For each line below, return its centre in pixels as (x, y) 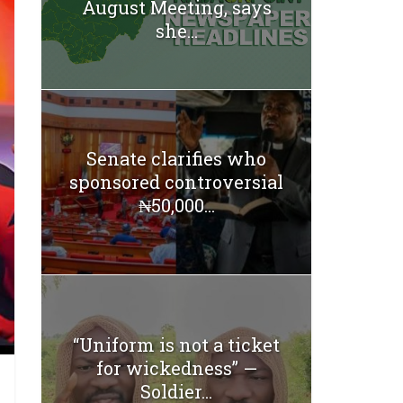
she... (176, 31)
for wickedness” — (176, 367)
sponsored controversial (176, 182)
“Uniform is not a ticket (176, 344)
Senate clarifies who (176, 159)
